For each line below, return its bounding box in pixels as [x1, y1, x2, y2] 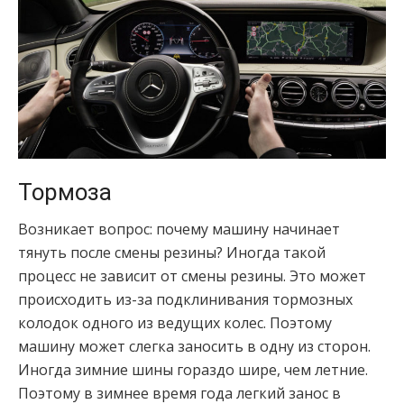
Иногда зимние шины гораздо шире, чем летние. [18, 360, 368, 381]
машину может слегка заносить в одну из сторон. [18, 336, 374, 357]
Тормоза [18, 179, 112, 207]
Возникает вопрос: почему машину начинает [18, 219, 340, 240]
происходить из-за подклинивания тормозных [18, 289, 353, 310]
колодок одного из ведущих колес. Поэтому [18, 313, 332, 334]
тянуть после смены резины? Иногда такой [18, 243, 326, 263]
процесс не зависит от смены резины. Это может [18, 266, 366, 287]
